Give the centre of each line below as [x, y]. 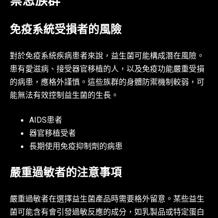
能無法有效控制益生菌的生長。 [64, 96]
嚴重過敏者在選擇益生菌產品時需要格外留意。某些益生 [107, 200]
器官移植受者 [53, 134]
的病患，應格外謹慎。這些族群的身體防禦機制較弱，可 [107, 83]
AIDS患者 [46, 121]
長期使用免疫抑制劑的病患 [76, 147]
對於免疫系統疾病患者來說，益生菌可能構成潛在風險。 [107, 57]
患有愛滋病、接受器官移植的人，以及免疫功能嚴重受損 [107, 70]
